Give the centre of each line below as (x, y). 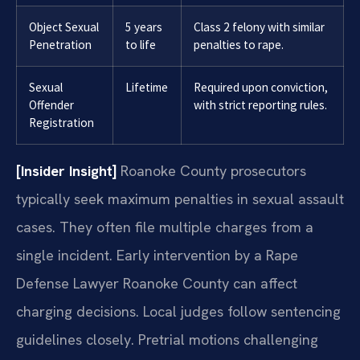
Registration (61, 122)
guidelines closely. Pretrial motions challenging (167, 339)
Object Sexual (64, 27)
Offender (51, 104)
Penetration (60, 44)
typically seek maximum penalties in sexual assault (180, 198)
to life (141, 44)
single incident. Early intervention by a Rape (157, 255)
